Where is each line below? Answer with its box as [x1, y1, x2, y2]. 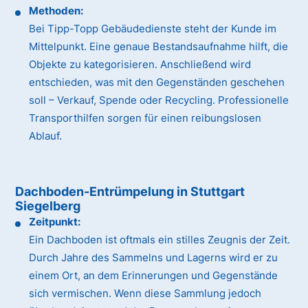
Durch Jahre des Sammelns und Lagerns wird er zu [29, 251, 278, 265]
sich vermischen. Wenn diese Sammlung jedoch [29, 287, 262, 300]
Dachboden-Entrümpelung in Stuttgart [15, 184, 245, 199]
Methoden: [29, 4, 84, 18]
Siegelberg [15, 199, 81, 214]
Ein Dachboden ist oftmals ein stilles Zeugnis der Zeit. [29, 233, 291, 247]
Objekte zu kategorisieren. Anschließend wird [29, 58, 252, 71]
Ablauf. [29, 129, 63, 143]
